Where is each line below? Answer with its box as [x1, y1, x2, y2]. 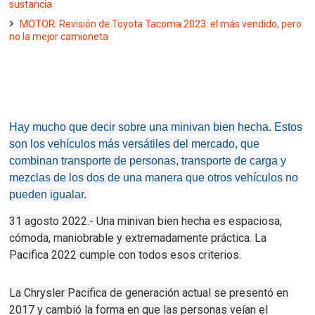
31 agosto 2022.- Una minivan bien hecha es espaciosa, [9, 214, 283, 229]
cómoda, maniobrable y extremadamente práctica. [9, 231, 255, 245]
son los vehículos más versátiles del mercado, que [9, 138, 260, 150]
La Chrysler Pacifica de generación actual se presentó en [9, 286, 289, 300]
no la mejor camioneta [9, 31, 109, 43]
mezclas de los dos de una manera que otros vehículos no [9, 172, 299, 184]
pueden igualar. [9, 188, 90, 201]
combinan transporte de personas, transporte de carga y [9, 155, 287, 167]
